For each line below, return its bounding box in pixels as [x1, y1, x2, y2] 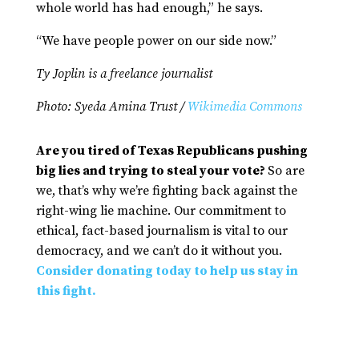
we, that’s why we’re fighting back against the [35, 183, 297, 200]
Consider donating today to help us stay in [35, 263, 298, 280]
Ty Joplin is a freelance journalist [35, 66, 212, 83]
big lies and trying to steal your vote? [35, 163, 268, 179]
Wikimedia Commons [187, 99, 302, 115]
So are [267, 163, 305, 179]
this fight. [35, 283, 96, 300]
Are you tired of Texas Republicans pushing [35, 143, 308, 159]
